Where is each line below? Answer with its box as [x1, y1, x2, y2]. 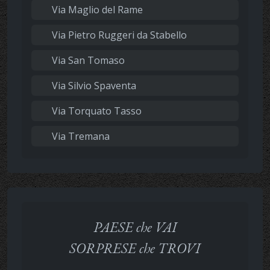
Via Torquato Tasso [49, 104, 142, 118]
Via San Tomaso [49, 53, 125, 67]
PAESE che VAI [93, 217, 177, 236]
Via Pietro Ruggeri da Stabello [49, 28, 187, 42]
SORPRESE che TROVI [69, 238, 201, 257]
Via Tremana [49, 129, 110, 143]
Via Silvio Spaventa [49, 78, 136, 92]
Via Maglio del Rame [49, 2, 143, 16]
